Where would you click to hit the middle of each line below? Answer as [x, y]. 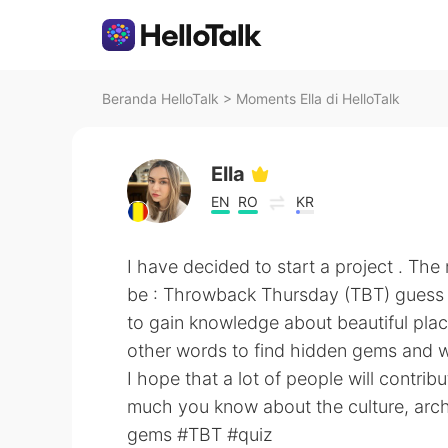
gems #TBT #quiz [200, 434]
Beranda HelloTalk [160, 98]
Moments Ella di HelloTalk [318, 98]
